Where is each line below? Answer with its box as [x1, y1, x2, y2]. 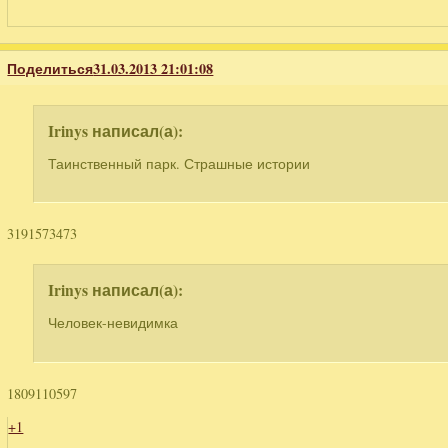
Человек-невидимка [48, 313, 179, 333]
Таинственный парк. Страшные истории [48, 153, 311, 173]
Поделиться [7, 57, 94, 79]
